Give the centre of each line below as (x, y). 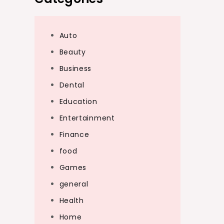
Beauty (72, 52)
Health (71, 200)
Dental (72, 85)
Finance (74, 134)
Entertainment (87, 118)
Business (75, 68)
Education (78, 101)
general (74, 184)
